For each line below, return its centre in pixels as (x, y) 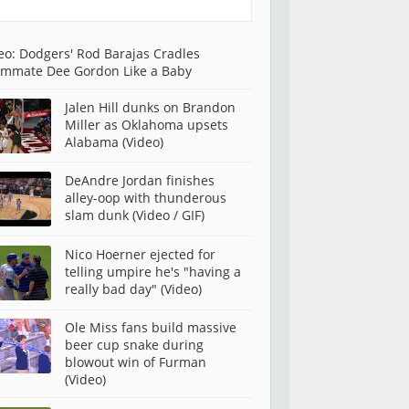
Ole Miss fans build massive (151, 328)
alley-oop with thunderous (146, 198)
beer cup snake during (134, 345)
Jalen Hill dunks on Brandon (150, 107)
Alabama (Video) (114, 142)
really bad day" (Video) (133, 288)
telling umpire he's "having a (153, 271)
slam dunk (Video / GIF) (135, 215)
